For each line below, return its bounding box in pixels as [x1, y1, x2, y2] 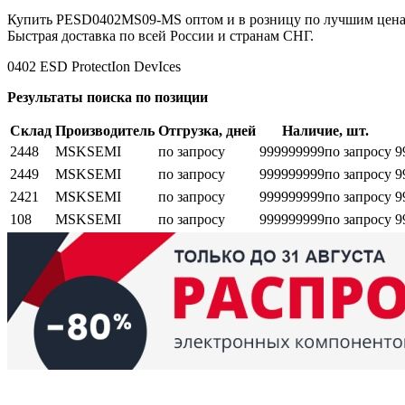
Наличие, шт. [282, 123, 369, 139]
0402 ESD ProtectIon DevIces [7, 59, 181, 75]
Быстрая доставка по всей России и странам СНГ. [7, 28, 314, 44]
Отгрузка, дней [158, 123, 256, 139]
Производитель [55, 123, 155, 139]
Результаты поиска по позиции [7, 89, 208, 106]
